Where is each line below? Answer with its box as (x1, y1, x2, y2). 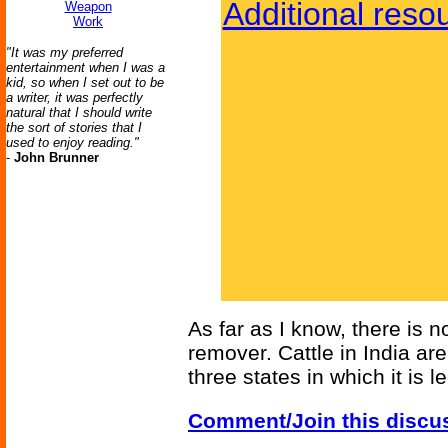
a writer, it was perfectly (6, 90, 143, 105)
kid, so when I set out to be (6, 75, 164, 90)
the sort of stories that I (6, 120, 142, 135)
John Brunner (14, 150, 99, 165)
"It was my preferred (6, 45, 123, 60)
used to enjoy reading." (6, 135, 139, 150)
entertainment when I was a (6, 60, 165, 75)
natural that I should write (6, 105, 152, 120)
